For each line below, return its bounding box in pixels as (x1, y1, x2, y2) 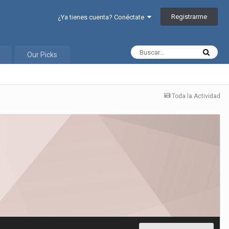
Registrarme (171, 13, 207, 20)
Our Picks (27, 51, 57, 59)
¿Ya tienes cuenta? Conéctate (58, 13, 147, 21)
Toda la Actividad (172, 93, 220, 100)
